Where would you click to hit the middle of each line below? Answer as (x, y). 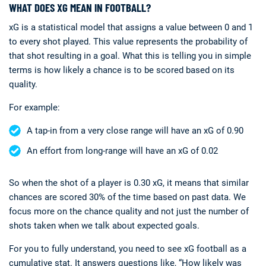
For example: (34, 107)
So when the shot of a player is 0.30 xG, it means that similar (129, 183)
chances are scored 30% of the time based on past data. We (127, 197)
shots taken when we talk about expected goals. (104, 226)
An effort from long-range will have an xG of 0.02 (122, 151)
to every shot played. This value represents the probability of (128, 42)
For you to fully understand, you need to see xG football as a (128, 249)
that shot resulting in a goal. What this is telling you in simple (130, 56)
